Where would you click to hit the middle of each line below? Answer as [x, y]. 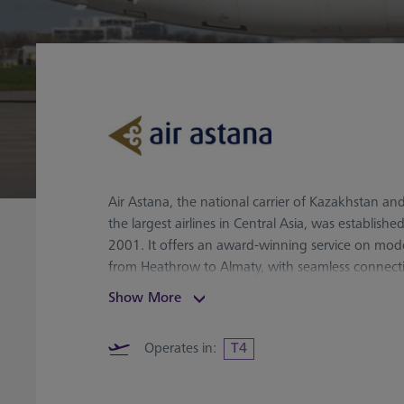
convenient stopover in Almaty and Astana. [237, 311]
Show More [145, 298]
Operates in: [180, 349]
